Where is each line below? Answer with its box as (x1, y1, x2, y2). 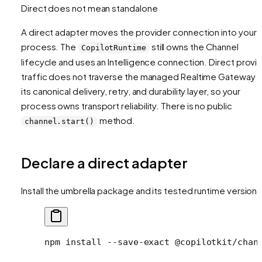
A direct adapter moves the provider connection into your (21, 26, 257, 37)
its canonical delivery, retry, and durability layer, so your (21, 85, 241, 96)
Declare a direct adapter (21, 153, 188, 171)
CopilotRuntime (81, 43, 146, 52)
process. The (21, 40, 78, 52)
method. (97, 114, 136, 126)
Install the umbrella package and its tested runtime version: (21, 184, 260, 196)
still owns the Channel (149, 40, 239, 52)
